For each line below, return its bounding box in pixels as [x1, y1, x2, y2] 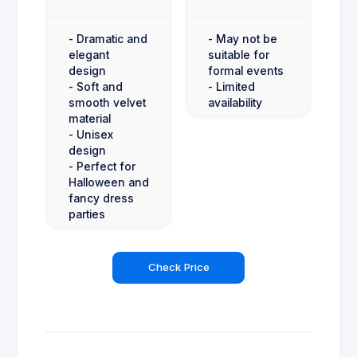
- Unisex [69, 127, 113, 141]
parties [69, 207, 105, 221]
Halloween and [69, 175, 149, 189]
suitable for [208, 48, 269, 61]
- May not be [208, 32, 277, 45]
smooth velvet [69, 96, 146, 109]
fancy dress [69, 191, 134, 205]
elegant [69, 48, 109, 61]
